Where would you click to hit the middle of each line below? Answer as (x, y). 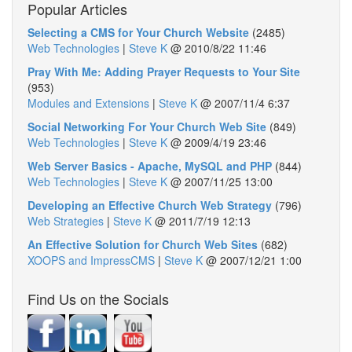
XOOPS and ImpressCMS (91, 260)
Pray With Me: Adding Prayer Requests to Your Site (164, 71)
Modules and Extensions (88, 103)
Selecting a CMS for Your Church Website (138, 32)
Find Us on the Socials (98, 299)
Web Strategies (66, 221)
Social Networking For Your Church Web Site (147, 126)
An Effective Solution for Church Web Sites (143, 244)
